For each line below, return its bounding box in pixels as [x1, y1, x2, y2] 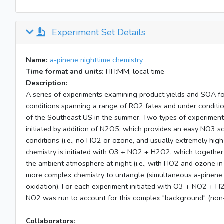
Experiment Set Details [49, 26, 145, 39]
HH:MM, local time [104, 66, 164, 77]
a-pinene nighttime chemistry [50, 55, 143, 65]
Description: [26, 78, 68, 88]
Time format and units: [26, 66, 104, 77]
